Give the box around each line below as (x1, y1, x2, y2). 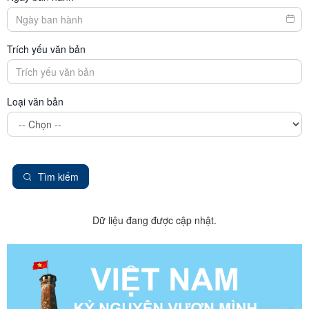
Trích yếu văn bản (7, 41, 86, 56)
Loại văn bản (7, 94, 63, 108)
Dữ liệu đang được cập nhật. (92, 212, 217, 227)
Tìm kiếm (38, 169, 79, 183)
